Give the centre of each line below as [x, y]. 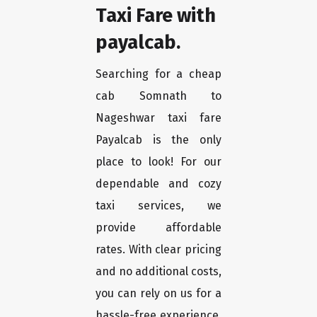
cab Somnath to [158, 96]
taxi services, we [158, 206]
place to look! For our [158, 162]
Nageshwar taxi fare [158, 118]
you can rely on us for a [158, 294]
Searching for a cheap [158, 74]
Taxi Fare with [156, 16]
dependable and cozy [158, 184]
